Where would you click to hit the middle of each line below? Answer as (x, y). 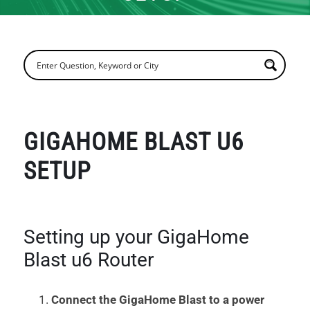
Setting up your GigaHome (136, 237)
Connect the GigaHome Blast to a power (158, 300)
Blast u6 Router (89, 260)
